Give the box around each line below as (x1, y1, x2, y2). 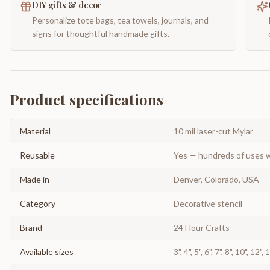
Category (20, 198, 55, 209)
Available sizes (20, 246, 74, 257)
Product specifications (10, 90, 163, 109)
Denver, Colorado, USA (174, 174, 259, 184)
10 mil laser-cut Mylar (174, 126, 253, 136)
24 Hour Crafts (174, 222, 230, 233)
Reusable (20, 150, 55, 160)
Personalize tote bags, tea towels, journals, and (32, 15, 209, 25)
